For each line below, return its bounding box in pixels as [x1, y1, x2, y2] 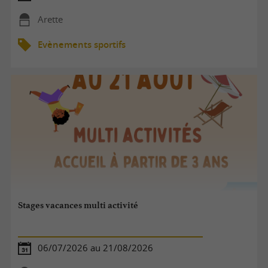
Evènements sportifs [37, 38, 126, 50]
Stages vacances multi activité [18, 200, 139, 211]
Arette [37, 13, 63, 25]
